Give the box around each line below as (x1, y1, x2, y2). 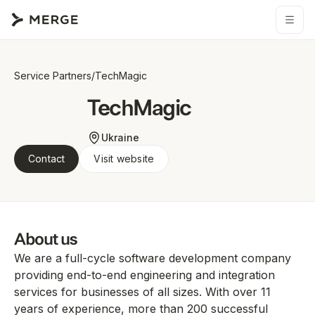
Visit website (94, 153, 155, 165)
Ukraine (101, 131, 139, 143)
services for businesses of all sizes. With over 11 (14, 285, 271, 299)
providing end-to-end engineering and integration (14, 268, 275, 282)
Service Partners (14, 70, 91, 82)
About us (14, 231, 78, 248)
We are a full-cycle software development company (14, 251, 291, 265)
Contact (28, 153, 65, 165)
